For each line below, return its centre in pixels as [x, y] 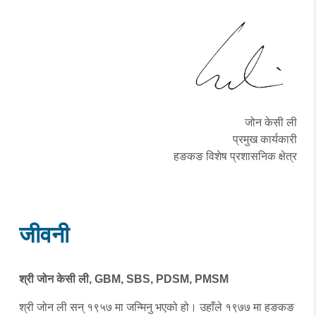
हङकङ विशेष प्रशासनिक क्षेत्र [236, 156]
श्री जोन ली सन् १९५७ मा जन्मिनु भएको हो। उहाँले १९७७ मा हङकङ [156, 307]
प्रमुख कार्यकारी [265, 139]
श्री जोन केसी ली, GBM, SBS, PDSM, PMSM [123, 279]
